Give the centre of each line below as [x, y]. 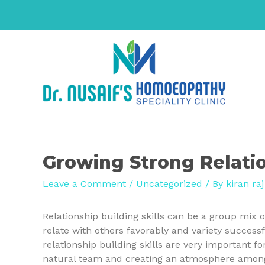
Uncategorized [169, 184]
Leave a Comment [84, 184]
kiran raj [245, 184]
